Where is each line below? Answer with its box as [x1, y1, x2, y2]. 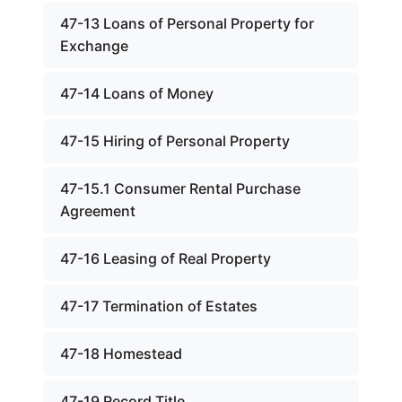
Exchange [60, 37, 128, 55]
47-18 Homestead [60, 345, 182, 363]
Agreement [60, 202, 135, 220]
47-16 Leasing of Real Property [60, 249, 271, 267]
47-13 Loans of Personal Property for [60, 14, 314, 32]
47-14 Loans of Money [60, 84, 214, 102]
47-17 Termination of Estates [60, 297, 258, 315]
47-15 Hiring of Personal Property [60, 132, 290, 150]
